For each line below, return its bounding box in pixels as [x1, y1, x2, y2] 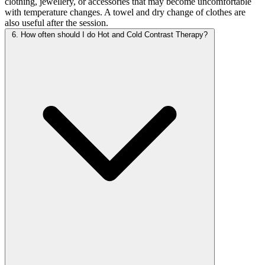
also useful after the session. [5, 18, 108, 28]
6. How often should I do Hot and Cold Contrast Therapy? [12, 30, 208, 40]
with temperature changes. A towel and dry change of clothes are [5, 7, 245, 18]
